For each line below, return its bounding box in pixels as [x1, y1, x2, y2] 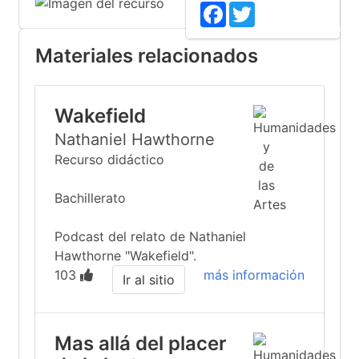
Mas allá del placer [54, 332, 227, 355]
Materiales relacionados [35, 44, 258, 67]
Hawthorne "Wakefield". [54, 248, 196, 264]
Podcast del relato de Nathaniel [54, 228, 246, 244]
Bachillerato [54, 190, 126, 206]
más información [204, 267, 305, 283]
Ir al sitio [122, 272, 175, 288]
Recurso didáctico [54, 151, 164, 167]
